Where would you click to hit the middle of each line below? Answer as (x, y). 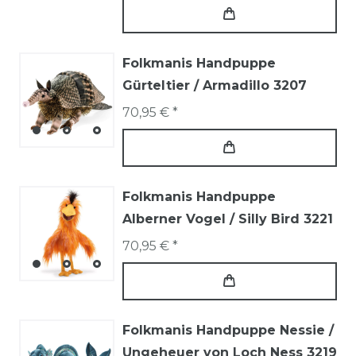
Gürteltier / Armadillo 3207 (215, 85)
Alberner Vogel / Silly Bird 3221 (228, 219)
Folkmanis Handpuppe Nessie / (228, 330)
